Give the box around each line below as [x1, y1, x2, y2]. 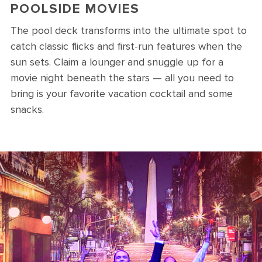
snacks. [11, 103, 44, 116]
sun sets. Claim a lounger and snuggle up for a [11, 56, 223, 68]
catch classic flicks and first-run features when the [11, 40, 242, 53]
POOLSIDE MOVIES [11, 1, 140, 17]
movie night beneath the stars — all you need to [11, 71, 234, 84]
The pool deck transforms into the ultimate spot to [11, 24, 247, 37]
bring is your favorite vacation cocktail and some [11, 87, 233, 100]
